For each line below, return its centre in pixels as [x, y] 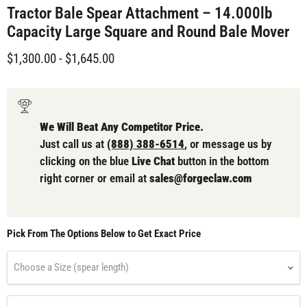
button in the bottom [222, 161]
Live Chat [153, 161]
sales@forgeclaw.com [201, 179]
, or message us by [228, 144]
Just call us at [73, 144]
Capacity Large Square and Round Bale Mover [148, 32]
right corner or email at [95, 179]
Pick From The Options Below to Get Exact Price [104, 234]
